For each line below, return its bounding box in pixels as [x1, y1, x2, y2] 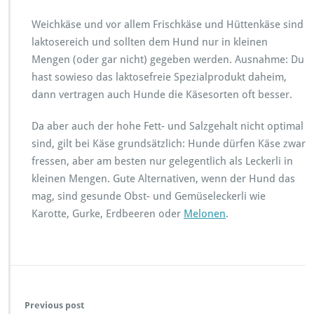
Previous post [25, 299, 84, 310]
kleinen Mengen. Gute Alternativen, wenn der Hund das [32, 172, 295, 185]
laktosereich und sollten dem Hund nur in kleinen [32, 35, 268, 48]
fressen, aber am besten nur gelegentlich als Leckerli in [32, 154, 293, 168]
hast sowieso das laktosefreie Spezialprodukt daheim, [32, 70, 287, 83]
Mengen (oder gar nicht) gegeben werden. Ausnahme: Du [32, 53, 304, 66]
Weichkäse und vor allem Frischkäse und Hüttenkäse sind [32, 18, 303, 31]
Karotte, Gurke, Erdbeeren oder [32, 207, 184, 220]
